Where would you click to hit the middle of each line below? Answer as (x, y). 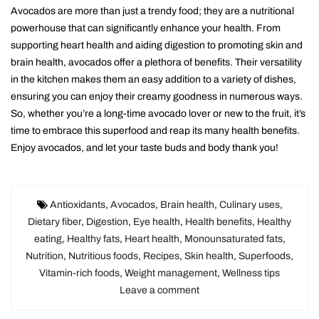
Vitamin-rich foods (79, 273)
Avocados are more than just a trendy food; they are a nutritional (152, 11)
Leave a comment (159, 291)
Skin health (209, 256)
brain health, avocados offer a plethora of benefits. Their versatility (156, 63)
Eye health (157, 222)
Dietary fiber (54, 222)
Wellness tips (251, 273)
